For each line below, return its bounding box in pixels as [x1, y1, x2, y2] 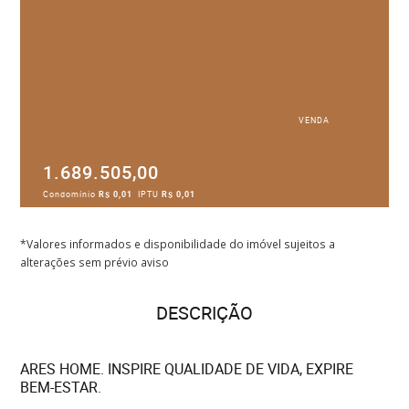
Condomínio [43, 188, 100, 200]
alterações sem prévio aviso [20, 255, 170, 269]
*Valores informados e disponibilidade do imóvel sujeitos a [20, 236, 336, 251]
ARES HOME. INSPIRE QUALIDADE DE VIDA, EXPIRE [20, 359, 354, 379]
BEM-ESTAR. [20, 377, 102, 397]
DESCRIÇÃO [155, 300, 253, 325]
